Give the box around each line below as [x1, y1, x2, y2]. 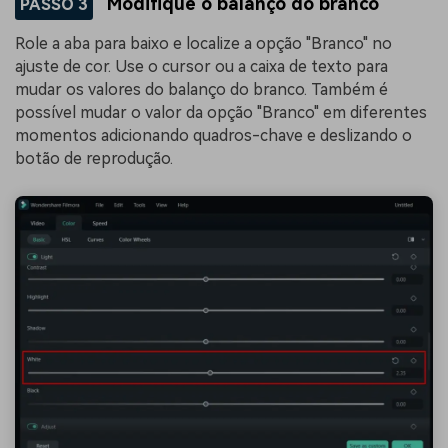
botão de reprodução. [15, 149, 173, 169]
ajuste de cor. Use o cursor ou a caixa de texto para [15, 57, 388, 77]
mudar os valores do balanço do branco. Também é [15, 80, 388, 100]
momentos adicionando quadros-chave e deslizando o [15, 126, 412, 146]
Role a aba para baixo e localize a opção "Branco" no [15, 34, 392, 54]
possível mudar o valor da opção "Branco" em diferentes [15, 103, 427, 123]
